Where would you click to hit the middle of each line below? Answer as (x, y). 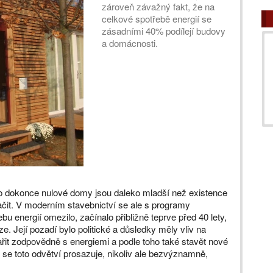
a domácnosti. (130, 43)
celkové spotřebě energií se (157, 19)
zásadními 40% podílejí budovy (164, 31)
